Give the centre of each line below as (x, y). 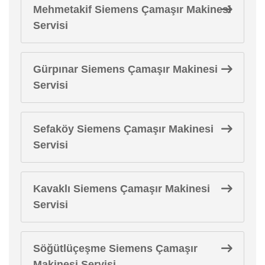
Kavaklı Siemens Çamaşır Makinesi (122, 188)
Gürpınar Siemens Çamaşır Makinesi (125, 69)
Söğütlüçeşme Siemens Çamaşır (115, 248)
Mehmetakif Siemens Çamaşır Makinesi (132, 9)
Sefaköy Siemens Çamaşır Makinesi (123, 129)
